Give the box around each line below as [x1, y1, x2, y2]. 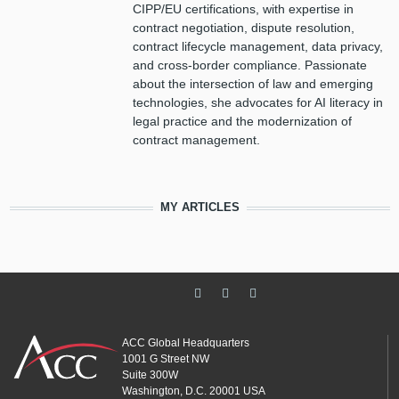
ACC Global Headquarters [121, 337, 249, 349]
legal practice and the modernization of [132, 114, 352, 128]
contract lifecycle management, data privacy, [132, 39, 383, 53]
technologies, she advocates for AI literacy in [132, 95, 383, 110]
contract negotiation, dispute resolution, [132, 20, 354, 35]
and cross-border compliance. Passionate [132, 58, 367, 72]
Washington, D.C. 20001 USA [121, 385, 265, 397]
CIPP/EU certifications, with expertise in [132, 2, 354, 16]
